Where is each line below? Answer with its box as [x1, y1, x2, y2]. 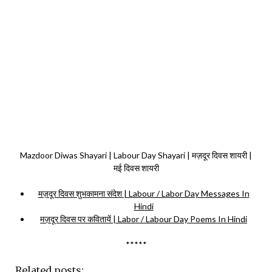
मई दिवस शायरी [113, 162, 159, 173]
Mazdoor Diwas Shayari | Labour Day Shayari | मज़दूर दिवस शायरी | [20, 149, 252, 160]
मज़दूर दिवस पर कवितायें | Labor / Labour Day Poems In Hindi [40, 213, 247, 224]
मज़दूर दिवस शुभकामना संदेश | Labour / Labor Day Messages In [38, 188, 250, 199]
